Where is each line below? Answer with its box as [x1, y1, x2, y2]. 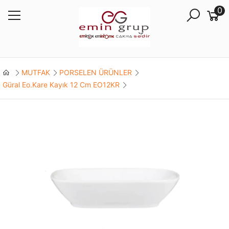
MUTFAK [21, 67, 50, 77]
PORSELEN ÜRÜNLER [59, 67, 132, 77]
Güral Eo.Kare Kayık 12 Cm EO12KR [2, 80, 120, 89]
